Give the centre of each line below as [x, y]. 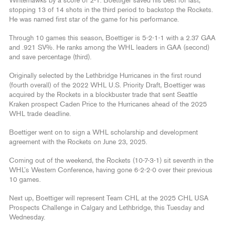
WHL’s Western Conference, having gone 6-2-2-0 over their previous [111, 170]
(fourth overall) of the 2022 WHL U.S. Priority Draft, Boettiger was [107, 85]
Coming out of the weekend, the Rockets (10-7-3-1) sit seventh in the [111, 160]
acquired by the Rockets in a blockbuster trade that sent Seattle [103, 95]
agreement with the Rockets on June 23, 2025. [78, 142]
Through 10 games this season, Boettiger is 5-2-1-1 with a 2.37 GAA [112, 38]
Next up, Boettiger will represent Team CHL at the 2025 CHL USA [109, 198]
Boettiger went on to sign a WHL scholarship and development [103, 132]
